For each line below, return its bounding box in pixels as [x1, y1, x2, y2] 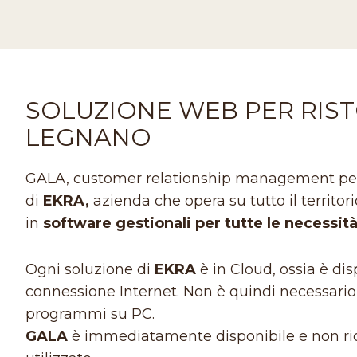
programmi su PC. [25, 304, 155, 323]
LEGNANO [25, 122, 152, 152]
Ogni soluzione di [25, 260, 155, 278]
